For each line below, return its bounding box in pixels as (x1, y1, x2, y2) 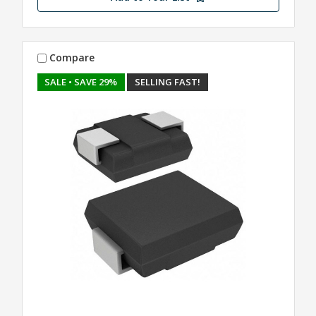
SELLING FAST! (135, 75, 201, 88)
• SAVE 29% (68, 75, 118, 88)
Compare (49, 51, 95, 65)
